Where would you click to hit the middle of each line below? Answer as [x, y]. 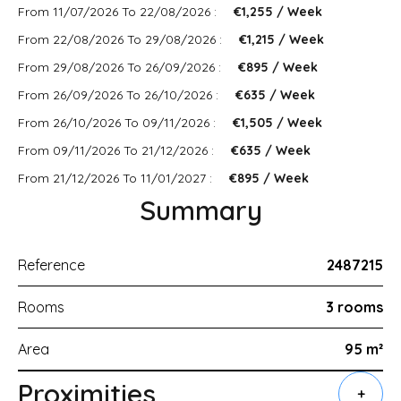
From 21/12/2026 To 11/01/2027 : [117, 178]
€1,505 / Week [277, 123]
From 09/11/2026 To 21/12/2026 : [118, 150]
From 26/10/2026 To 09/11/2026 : [119, 123]
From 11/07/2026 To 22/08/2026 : [119, 12]
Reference [51, 265]
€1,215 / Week [282, 39]
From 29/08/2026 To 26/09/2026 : [121, 67]
